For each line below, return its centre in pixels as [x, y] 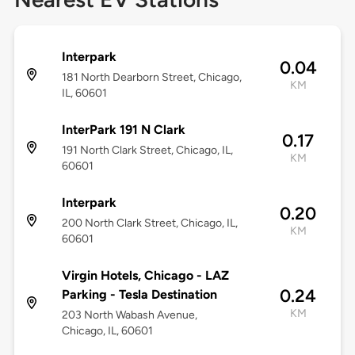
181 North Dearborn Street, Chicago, [151, 78]
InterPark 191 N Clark [123, 130]
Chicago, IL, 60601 [107, 331]
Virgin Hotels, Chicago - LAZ [145, 276]
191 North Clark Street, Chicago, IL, [147, 151]
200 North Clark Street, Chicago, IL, [149, 223]
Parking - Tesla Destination [139, 295]
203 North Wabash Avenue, [129, 315]
